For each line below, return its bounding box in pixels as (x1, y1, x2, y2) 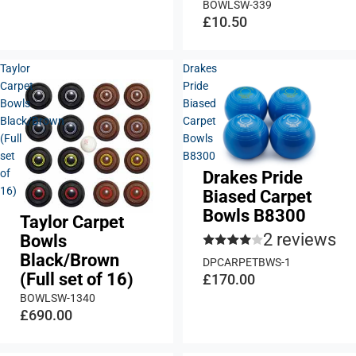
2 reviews (263, 229, 336, 250)
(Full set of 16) (20, 269, 133, 289)
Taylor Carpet (20, 211, 124, 232)
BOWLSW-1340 (20, 291, 95, 304)
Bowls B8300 (203, 205, 306, 226)
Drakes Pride (203, 167, 303, 188)
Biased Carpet (203, 186, 311, 207)
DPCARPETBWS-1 (203, 255, 291, 269)
